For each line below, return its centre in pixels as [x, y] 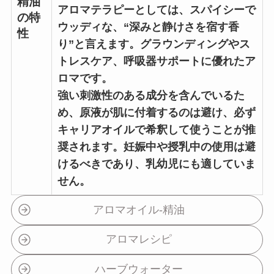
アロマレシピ [139, 239]
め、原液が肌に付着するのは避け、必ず [156, 113]
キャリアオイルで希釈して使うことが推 [156, 130]
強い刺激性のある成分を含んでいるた [151, 96]
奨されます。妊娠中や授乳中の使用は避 [156, 147]
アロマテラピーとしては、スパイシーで [156, 10]
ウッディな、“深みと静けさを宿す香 [148, 27]
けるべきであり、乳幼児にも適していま [156, 164]
